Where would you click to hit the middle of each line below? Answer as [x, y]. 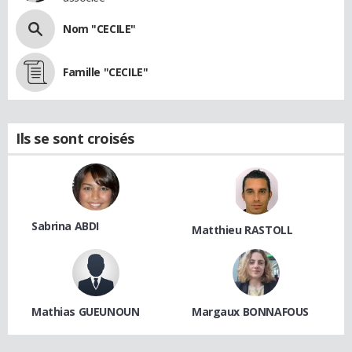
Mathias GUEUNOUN [86, 311]
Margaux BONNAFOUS [250, 311]
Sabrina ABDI [65, 225]
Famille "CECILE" [106, 71]
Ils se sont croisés [75, 138]
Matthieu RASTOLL [242, 229]
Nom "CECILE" [99, 28]
